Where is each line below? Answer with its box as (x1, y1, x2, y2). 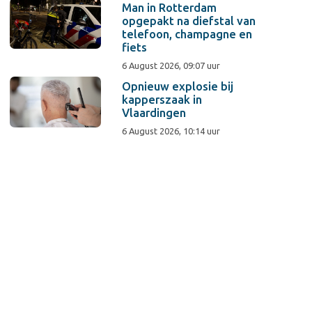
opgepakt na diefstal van (122, 14, 256, 27)
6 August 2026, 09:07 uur (122, 60, 221, 70)
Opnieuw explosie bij (122, 79, 234, 93)
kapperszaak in (122, 93, 203, 106)
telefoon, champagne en (122, 27, 253, 40)
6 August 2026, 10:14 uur (122, 125, 221, 136)
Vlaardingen (122, 106, 187, 119)
